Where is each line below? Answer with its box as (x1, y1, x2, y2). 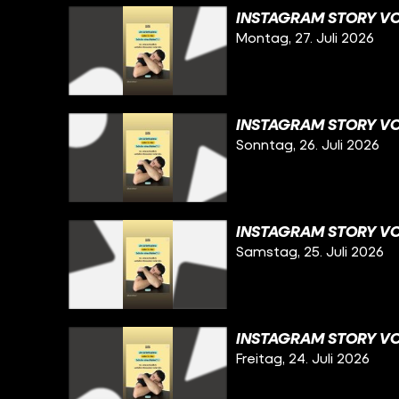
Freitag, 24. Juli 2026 (236, 349, 370, 367)
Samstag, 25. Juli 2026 (236, 242, 385, 260)
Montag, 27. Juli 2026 (236, 28, 375, 46)
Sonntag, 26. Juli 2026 (236, 135, 380, 153)
